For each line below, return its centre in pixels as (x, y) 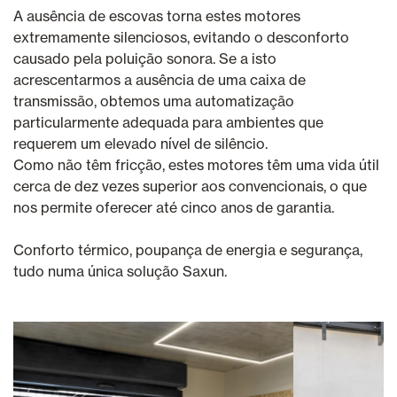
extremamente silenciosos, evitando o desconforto (181, 37)
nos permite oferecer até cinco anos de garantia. (174, 207)
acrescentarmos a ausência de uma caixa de (160, 79)
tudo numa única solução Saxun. (120, 271)
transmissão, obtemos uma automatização (154, 101)
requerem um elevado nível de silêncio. (140, 143)
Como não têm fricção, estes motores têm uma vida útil (196, 164)
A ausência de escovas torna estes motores (157, 16)
